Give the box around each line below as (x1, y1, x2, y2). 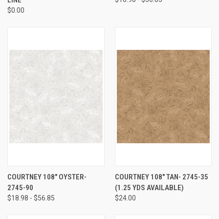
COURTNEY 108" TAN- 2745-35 (114, 172, 208, 181)
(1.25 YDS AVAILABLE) (114, 183, 184, 192)
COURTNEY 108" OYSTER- (7, 172, 87, 181)
